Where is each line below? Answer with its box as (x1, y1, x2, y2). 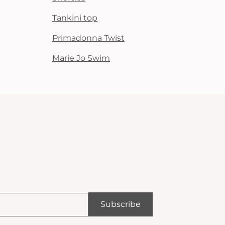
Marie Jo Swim (52, 53, 110, 63)
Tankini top (52, 13, 97, 23)
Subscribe (100, 199, 141, 209)
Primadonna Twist (52, 33, 125, 43)
